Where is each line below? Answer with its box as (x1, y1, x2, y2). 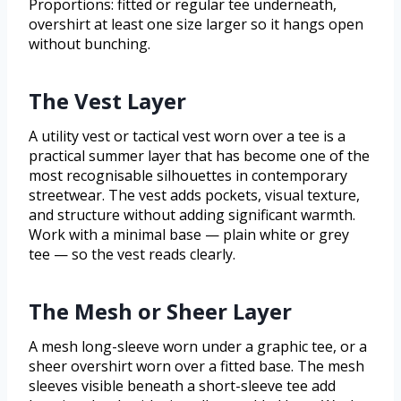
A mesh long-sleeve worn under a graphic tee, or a (29, 337, 367, 357)
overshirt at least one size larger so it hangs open (29, 14, 363, 35)
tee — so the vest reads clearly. (29, 244, 235, 265)
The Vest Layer (29, 86, 186, 116)
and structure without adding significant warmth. (29, 205, 355, 226)
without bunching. (29, 34, 150, 55)
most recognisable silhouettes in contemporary (29, 166, 347, 186)
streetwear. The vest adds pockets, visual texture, (29, 185, 360, 206)
